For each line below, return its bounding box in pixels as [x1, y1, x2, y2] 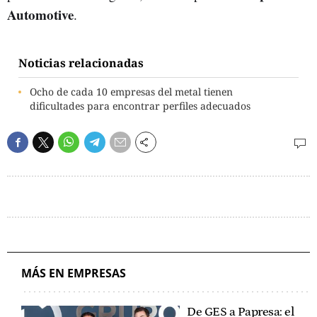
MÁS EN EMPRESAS [21, 265, 126, 281]
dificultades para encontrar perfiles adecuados [30, 98, 250, 113]
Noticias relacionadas [18, 54, 144, 71]
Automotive [7, 4, 74, 24]
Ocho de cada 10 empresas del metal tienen [30, 84, 233, 98]
